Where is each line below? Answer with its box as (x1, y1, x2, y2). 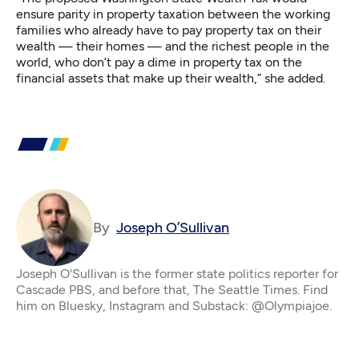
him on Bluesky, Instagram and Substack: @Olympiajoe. (16, 297, 332, 313)
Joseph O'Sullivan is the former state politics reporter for (16, 265, 338, 281)
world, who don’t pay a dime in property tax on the (16, 54, 302, 70)
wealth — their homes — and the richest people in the (16, 38, 329, 54)
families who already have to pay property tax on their (16, 22, 321, 38)
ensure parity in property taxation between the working (16, 6, 330, 22)
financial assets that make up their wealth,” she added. (16, 70, 325, 86)
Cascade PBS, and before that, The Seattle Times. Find (16, 281, 328, 297)
